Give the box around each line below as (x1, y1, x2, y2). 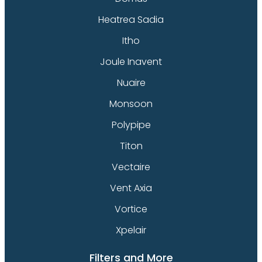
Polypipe (111, 118, 151, 132)
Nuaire (116, 75, 146, 89)
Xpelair (116, 223, 146, 237)
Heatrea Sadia (98, 12, 164, 26)
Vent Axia (110, 181, 152, 195)
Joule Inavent (100, 54, 162, 68)
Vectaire (112, 160, 150, 174)
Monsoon (109, 96, 153, 111)
